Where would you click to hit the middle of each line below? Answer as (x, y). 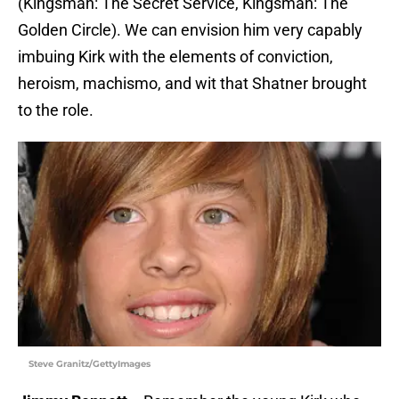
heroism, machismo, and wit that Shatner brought (192, 84)
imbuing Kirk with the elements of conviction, (175, 57)
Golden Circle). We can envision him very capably (190, 30)
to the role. (56, 110)
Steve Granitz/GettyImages (90, 364)
